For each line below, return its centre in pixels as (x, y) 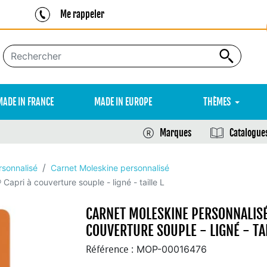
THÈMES (217, 102)
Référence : (110, 249)
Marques (176, 133)
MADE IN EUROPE (123, 102)
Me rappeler (82, 14)
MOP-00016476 (172, 249)
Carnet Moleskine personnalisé (110, 168)
